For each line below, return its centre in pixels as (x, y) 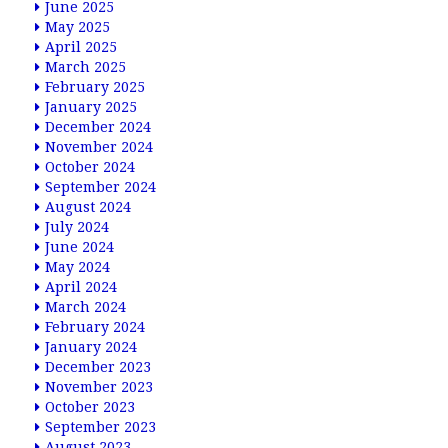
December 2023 (98, 367)
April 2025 (81, 47)
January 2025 (91, 107)
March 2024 (85, 307)
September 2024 (100, 187)
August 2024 (88, 207)
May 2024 (77, 267)
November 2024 (99, 147)
